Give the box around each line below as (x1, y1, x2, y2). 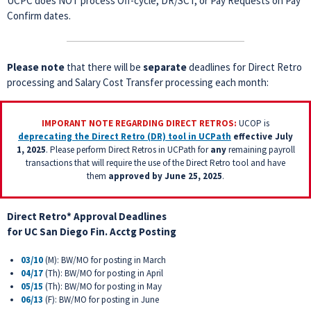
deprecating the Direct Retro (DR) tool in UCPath (18, 131, 231, 142)
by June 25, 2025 (152, 170, 222, 182)
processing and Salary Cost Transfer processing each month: (7, 76, 269, 89)
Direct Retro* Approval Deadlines (7, 210, 167, 223)
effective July (231, 131, 293, 142)
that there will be (67, 60, 143, 74)
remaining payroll (226, 144, 295, 155)
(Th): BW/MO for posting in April (45, 267, 163, 279)
